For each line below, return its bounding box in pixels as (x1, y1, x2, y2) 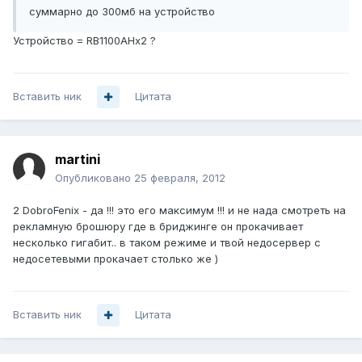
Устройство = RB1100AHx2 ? (13, 34, 156, 48)
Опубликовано (55, 171, 134, 185)
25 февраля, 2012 (134, 171, 225, 185)
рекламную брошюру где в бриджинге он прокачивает (13, 220, 303, 234)
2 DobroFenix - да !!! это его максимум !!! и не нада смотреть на (13, 204, 346, 217)
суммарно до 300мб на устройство (29, 5, 215, 19)
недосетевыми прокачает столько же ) (13, 252, 218, 266)
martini (55, 151, 100, 168)
